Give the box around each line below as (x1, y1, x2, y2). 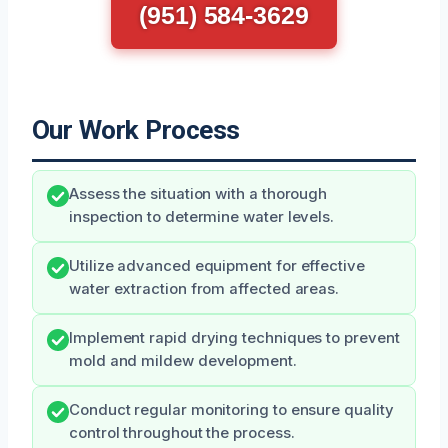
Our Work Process (32, 115, 240, 145)
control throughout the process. (69, 424, 295, 442)
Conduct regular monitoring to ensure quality (69, 401, 394, 419)
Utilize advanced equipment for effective (69, 257, 365, 275)
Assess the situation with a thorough (69, 185, 328, 203)
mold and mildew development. (69, 352, 297, 370)
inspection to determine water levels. (69, 208, 335, 226)
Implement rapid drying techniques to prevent (69, 329, 400, 347)
